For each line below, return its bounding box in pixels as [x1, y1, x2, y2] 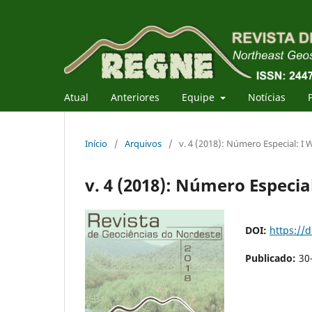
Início [85, 136, 107, 150]
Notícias [247, 90, 286, 104]
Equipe [182, 90, 217, 104]
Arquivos [125, 136, 162, 150]
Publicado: [245, 251, 299, 265]
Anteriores [111, 90, 159, 104]
